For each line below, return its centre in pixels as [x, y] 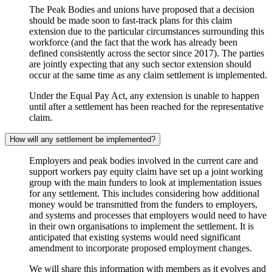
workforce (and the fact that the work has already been [133, 42]
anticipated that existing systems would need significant [135, 237]
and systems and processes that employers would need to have [148, 216]
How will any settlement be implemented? [83, 140]
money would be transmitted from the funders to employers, [143, 205]
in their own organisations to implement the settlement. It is [141, 226]
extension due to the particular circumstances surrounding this [147, 32]
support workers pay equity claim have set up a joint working [146, 172]
